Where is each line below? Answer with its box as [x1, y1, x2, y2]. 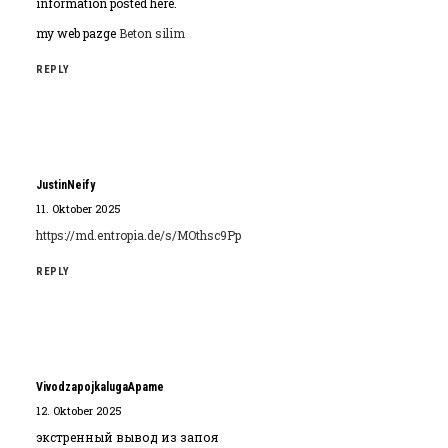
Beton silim [119, 25, 185, 41]
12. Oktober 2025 [36, 403, 122, 418]
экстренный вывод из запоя [36, 429, 218, 445]
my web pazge [36, 25, 119, 41]
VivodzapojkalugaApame [36, 380, 164, 394]
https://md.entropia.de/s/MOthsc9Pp [36, 227, 241, 243]
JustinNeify [36, 178, 95, 192]
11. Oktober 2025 [36, 201, 121, 216]
